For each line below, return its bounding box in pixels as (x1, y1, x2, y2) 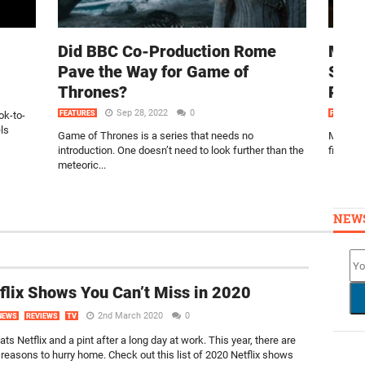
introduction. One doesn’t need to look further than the (58, 144, 304, 156)
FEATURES (59, 109, 95, 117)
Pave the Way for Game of (58, 62, 248, 81)
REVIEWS (26, 312, 58, 320)
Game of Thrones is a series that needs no (58, 130, 253, 142)
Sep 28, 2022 (117, 108, 170, 118)
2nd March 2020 (98, 310, 163, 321)
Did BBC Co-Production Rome (58, 42, 276, 61)
